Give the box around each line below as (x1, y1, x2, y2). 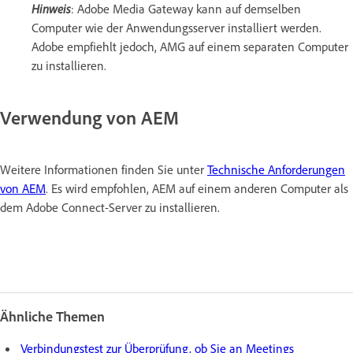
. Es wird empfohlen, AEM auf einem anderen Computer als (46, 180, 348, 197)
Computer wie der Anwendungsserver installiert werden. (32, 20, 321, 36)
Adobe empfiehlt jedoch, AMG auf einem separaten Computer (32, 39, 348, 55)
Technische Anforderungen (207, 162, 345, 178)
